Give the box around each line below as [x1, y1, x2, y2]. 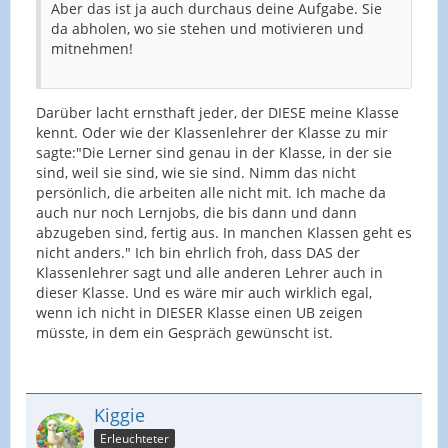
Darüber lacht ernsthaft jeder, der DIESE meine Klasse [36, 103, 399, 122]
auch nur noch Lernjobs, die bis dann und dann [36, 203, 357, 222]
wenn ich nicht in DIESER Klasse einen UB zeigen [36, 303, 363, 322]
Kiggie [94, 403, 145, 427]
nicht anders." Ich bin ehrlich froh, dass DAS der [36, 243, 360, 262]
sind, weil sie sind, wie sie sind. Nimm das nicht [36, 163, 356, 182]
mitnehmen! [51, 39, 133, 58]
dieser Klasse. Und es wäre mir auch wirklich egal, [36, 283, 372, 302]
